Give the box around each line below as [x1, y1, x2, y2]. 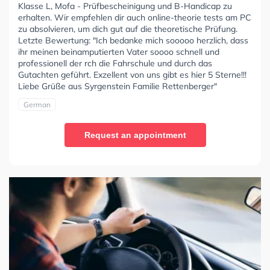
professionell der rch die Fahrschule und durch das [18, 58, 212, 69]
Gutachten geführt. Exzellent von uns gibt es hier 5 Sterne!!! [18, 69, 246, 81]
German [24, 100, 51, 110]
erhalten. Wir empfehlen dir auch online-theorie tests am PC [18, 12, 251, 24]
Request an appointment [84, 130, 186, 140]
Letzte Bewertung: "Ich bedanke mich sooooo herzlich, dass [18, 35, 248, 46]
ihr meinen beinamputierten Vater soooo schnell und [18, 46, 219, 58]
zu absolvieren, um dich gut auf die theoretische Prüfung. [18, 24, 237, 35]
